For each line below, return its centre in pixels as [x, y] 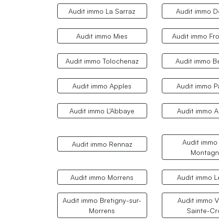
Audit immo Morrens [102, 177]
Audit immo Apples [102, 86]
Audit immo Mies [102, 36]
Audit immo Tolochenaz [102, 61]
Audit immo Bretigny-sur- [102, 200]
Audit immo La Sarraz [102, 11]
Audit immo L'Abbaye [102, 111]
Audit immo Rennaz [102, 144]
